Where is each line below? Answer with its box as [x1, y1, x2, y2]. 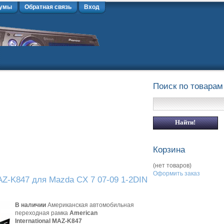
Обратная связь [24, 3, 71, 10]
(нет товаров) [152, 161, 191, 169]
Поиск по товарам [152, 81, 223, 91]
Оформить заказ [152, 169, 200, 177]
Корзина [152, 145, 185, 155]
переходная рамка [15, 209, 69, 216]
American [69, 209, 97, 216]
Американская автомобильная [46, 201, 134, 208]
